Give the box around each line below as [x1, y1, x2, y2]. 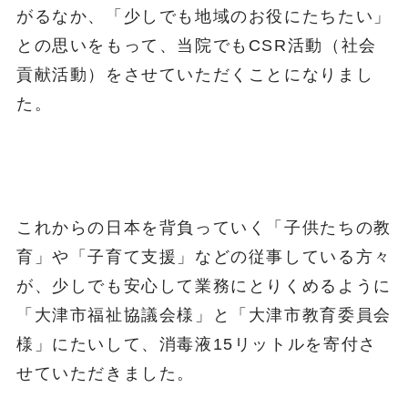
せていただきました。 [15, 363, 196, 382]
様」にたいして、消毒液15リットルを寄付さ [15, 334, 377, 353]
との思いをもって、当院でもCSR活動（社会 [15, 36, 377, 56]
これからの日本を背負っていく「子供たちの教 [15, 218, 392, 237]
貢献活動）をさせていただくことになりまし [15, 66, 374, 85]
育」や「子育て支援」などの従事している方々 [15, 247, 392, 266]
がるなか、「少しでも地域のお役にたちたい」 [15, 7, 392, 26]
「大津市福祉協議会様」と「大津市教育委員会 [15, 305, 392, 324]
